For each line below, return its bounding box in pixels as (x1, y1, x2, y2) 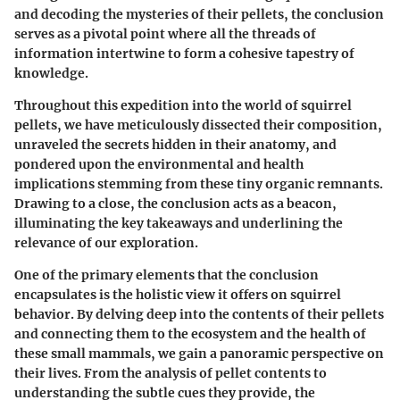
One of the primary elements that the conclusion (14, 267, 319, 284)
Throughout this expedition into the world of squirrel (14, 97, 352, 114)
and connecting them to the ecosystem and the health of (14, 326, 366, 343)
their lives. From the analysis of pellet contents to (14, 365, 327, 382)
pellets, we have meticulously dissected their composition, (14, 117, 382, 134)
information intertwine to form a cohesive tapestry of (14, 46, 354, 62)
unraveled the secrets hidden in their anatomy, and (14, 137, 337, 154)
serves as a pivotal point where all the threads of (14, 26, 316, 43)
